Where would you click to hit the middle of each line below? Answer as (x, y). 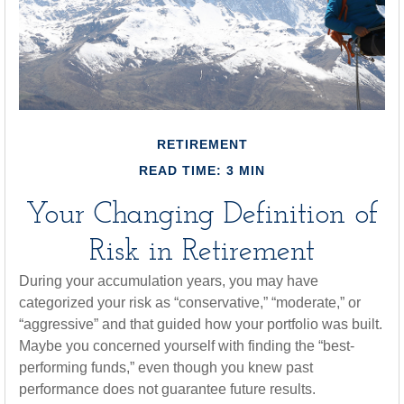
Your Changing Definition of (202, 215)
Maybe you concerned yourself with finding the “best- (187, 346)
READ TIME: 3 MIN (202, 170)
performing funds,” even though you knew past (166, 367)
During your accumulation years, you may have (169, 281)
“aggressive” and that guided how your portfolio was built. (201, 324)
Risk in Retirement (202, 252)
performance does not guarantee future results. (167, 389)
